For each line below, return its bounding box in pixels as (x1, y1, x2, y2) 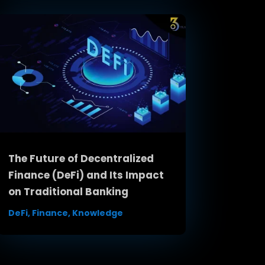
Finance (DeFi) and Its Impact (8, 167, 164, 182)
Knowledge (72, 206, 123, 219)
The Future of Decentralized (8, 151, 154, 166)
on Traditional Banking (8, 184, 128, 199)
